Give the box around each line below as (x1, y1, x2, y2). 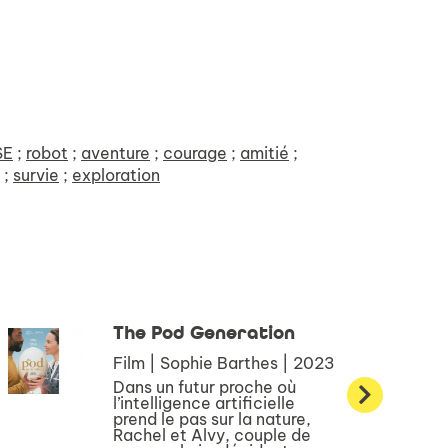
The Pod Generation (112, 322, 295, 345)
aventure (81, 143, 150, 163)
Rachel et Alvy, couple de (112, 425, 311, 445)
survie (13, 165, 59, 185)
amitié (240, 143, 289, 163)
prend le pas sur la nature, (112, 409, 311, 429)
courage (163, 143, 227, 163)
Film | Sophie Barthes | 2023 (112, 353, 335, 373)
